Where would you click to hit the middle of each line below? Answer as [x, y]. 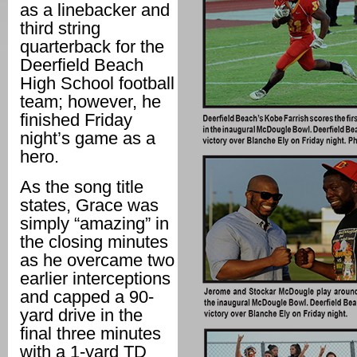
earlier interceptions [95, 279]
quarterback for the [92, 47]
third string [60, 28]
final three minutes [90, 333]
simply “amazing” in [94, 224]
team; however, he [90, 102]
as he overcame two [97, 260]
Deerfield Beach [82, 65]
